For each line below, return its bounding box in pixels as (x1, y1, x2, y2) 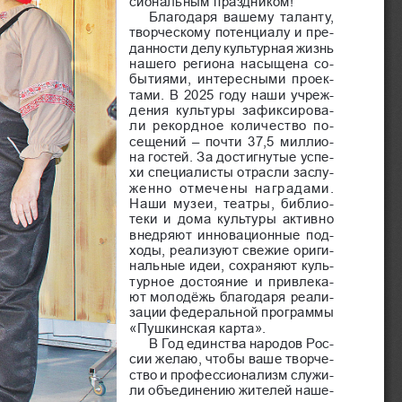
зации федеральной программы (129, 302, 338, 319)
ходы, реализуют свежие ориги (129, 240, 330, 257)
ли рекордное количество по (129, 116, 329, 132)
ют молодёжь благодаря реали (129, 287, 330, 303)
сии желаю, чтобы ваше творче (129, 349, 330, 365)
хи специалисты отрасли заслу (129, 162, 330, 179)
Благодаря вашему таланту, (149, 7, 338, 23)
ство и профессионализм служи (129, 365, 330, 381)
